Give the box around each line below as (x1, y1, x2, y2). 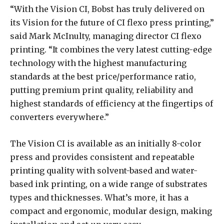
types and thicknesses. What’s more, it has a (10, 192, 188, 203)
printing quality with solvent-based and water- (10, 165, 197, 176)
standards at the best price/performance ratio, (10, 71, 196, 82)
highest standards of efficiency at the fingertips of (10, 98, 213, 109)
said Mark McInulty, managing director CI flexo (10, 31, 201, 41)
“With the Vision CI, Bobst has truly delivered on (10, 4, 204, 14)
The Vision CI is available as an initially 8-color (10, 138, 201, 149)
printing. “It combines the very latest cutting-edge (10, 44, 212, 55)
